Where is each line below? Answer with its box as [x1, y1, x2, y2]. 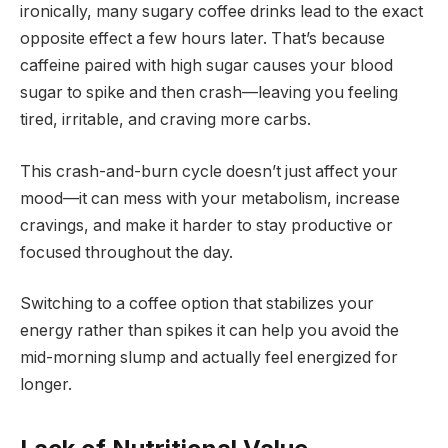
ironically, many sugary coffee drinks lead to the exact [20, 2, 423, 22]
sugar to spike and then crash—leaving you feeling [20, 83, 398, 103]
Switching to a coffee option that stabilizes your [20, 294, 374, 314]
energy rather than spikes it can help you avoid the [20, 321, 399, 341]
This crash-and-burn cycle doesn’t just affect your [20, 161, 398, 181]
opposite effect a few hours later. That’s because [20, 29, 385, 49]
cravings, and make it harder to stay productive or [20, 215, 393, 235]
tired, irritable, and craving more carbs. [20, 110, 311, 130]
